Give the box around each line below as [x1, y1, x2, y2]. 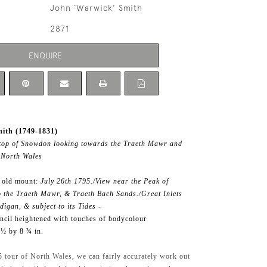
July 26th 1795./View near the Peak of [41, 177, 169, 185]
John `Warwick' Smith [49, 3, 142, 13]
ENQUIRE [29, 50, 62, 60]
